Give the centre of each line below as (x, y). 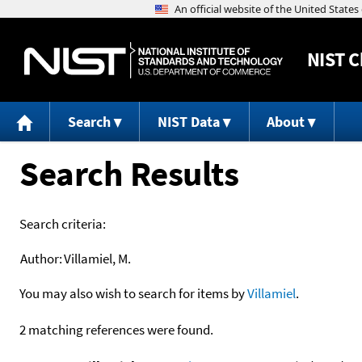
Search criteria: (63, 223)
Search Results (129, 173)
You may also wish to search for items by (133, 293)
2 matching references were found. (116, 329)
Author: (41, 258)
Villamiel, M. (97, 258)
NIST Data (188, 122)
